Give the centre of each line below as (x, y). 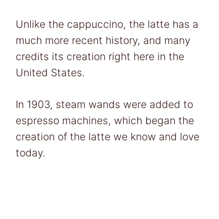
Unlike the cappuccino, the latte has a (107, 24)
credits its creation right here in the (100, 56)
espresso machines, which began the (105, 120)
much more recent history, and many (103, 40)
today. (31, 153)
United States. (52, 72)
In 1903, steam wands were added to (104, 104)
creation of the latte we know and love (108, 136)
